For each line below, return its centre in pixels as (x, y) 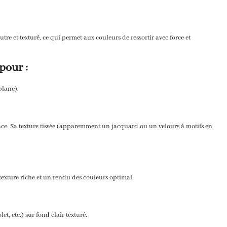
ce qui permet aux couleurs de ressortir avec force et (116, 37)
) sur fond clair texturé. (54, 215)
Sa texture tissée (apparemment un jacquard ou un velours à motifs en (110, 126)
